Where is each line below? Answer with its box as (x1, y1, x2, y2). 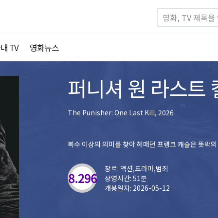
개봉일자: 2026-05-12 (105, 183, 170, 193)
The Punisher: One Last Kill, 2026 (68, 108, 174, 117)
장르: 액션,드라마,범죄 (105, 163, 168, 173)
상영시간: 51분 (105, 173, 147, 183)
